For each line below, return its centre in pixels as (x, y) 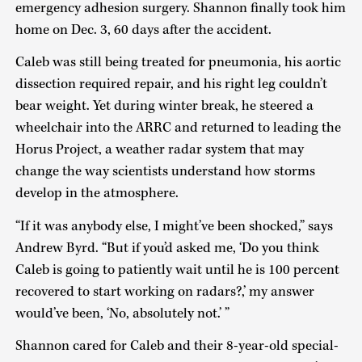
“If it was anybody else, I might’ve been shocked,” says (174, 226)
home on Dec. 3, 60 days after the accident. (143, 29)
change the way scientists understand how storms (165, 172)
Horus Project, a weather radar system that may (159, 150)
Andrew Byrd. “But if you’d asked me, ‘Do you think (167, 248)
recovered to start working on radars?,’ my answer (164, 291)
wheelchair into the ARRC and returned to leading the (178, 128)
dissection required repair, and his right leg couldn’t (171, 84)
